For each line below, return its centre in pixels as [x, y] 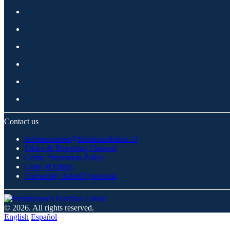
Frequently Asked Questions [71, 176]
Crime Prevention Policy [64, 158]
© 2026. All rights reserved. [49, 208]
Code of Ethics [49, 167]
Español [44, 217]
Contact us [21, 122]
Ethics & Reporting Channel [71, 148]
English [16, 217]
